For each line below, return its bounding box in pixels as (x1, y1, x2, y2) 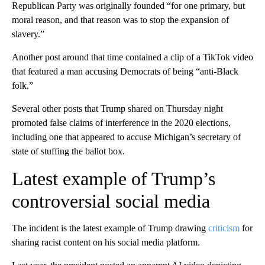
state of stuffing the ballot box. (12, 146, 125, 156)
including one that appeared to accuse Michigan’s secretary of (12, 131, 241, 142)
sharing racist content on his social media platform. (12, 237, 200, 247)
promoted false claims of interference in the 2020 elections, (12, 117, 231, 128)
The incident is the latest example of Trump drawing (12, 222, 208, 233)
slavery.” (12, 28, 44, 39)
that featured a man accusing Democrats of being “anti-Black (12, 66, 238, 76)
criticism (208, 222, 240, 233)
